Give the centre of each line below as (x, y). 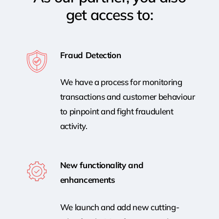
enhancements (88, 180)
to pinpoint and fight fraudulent (117, 111)
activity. (74, 126)
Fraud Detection (92, 55)
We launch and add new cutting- (120, 207)
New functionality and (102, 165)
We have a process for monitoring (121, 82)
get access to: (109, 15)
